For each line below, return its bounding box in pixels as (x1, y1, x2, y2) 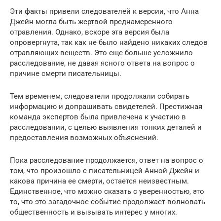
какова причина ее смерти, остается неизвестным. (10, 176, 189, 185)
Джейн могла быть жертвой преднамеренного (10, 17, 173, 26)
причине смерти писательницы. (10, 69, 121, 78)
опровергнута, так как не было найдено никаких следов (10, 37, 208, 47)
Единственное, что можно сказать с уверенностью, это (10, 186, 204, 196)
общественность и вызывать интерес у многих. (10, 207, 177, 217)
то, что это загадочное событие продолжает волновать (10, 197, 205, 206)
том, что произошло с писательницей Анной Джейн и (10, 166, 199, 175)
